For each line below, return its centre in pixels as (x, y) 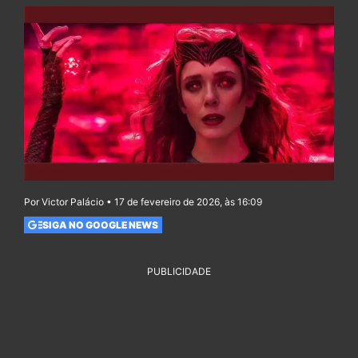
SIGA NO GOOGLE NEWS (100, 225)
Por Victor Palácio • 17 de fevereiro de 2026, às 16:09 (143, 202)
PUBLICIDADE (179, 272)
